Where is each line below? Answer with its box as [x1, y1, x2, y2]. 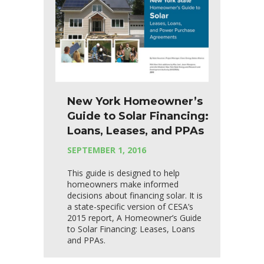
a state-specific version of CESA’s [67, 200, 193, 212]
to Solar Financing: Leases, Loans [67, 223, 195, 235]
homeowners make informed [67, 178, 179, 190]
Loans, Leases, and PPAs [67, 124, 204, 137]
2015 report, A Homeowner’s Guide [67, 212, 202, 223]
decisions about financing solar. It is [67, 189, 203, 201]
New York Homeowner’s [67, 94, 203, 108]
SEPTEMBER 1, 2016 [67, 144, 146, 156]
